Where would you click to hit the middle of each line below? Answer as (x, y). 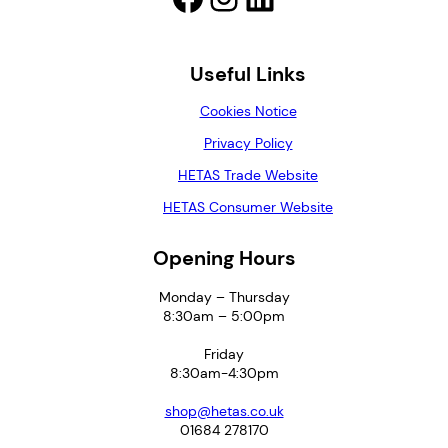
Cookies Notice (248, 111)
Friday (224, 354)
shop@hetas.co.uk (224, 411)
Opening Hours (224, 258)
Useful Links (248, 74)
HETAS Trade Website (248, 175)
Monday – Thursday (224, 297)
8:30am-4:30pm (224, 373)
